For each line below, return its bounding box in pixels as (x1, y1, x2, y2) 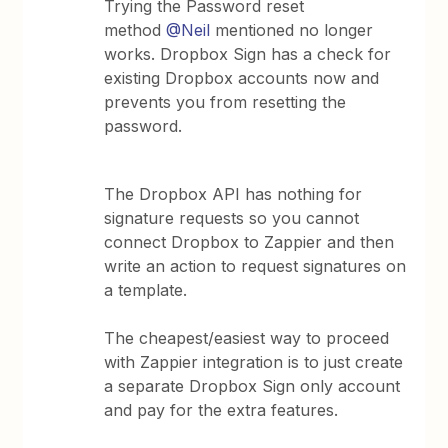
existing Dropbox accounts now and (104, 68, 380, 88)
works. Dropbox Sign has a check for (104, 44, 392, 64)
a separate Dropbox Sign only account (104, 376, 401, 396)
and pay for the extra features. (104, 400, 339, 420)
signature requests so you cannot (104, 208, 360, 228)
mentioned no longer (210, 20, 374, 40)
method (104, 20, 167, 40)
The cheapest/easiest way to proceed (104, 328, 390, 348)
